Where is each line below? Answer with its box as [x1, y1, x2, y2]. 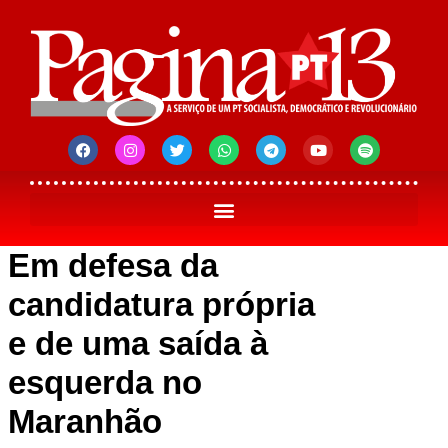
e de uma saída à [8, 325, 268, 363]
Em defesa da [8, 247, 218, 285]
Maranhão [8, 403, 162, 441]
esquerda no [8, 364, 202, 402]
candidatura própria [8, 286, 315, 324]
